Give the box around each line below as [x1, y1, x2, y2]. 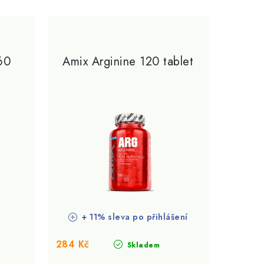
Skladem [124, 239, 160, 250]
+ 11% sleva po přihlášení [79, 210, 188, 223]
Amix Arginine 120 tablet [62, 53, 194, 70]
